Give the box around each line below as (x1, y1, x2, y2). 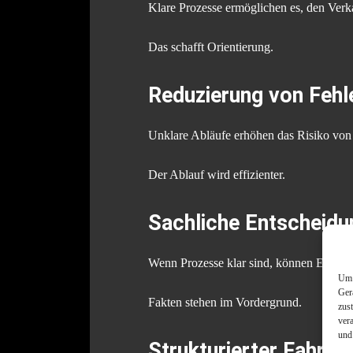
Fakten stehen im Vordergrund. (148, 295, 302, 310)
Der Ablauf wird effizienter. (148, 168, 285, 182)
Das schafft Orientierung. (148, 40, 273, 54)
